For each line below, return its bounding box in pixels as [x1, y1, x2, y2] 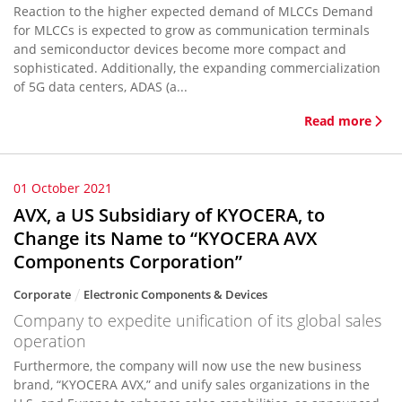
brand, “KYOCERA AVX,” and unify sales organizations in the [13, 376, 370, 393]
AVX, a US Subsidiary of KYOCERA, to [13, 203, 325, 227]
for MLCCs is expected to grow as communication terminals [13, 22, 370, 39]
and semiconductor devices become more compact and [13, 40, 346, 57]
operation [13, 330, 86, 352]
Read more [304, 112, 371, 129]
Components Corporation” [13, 249, 242, 274]
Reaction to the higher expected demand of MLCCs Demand [13, 3, 373, 20]
